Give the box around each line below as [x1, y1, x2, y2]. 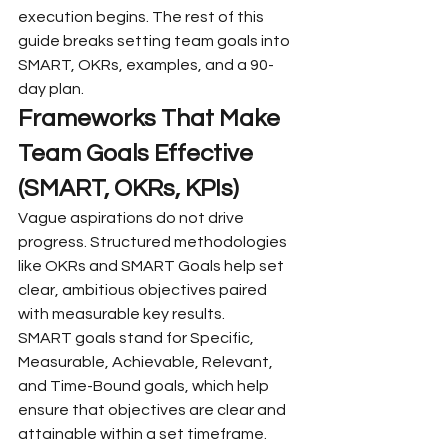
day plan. [18, 80, 84, 97]
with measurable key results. [18, 305, 225, 322]
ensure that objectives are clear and [18, 401, 289, 418]
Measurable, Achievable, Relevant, [18, 353, 276, 370]
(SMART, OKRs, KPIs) [18, 175, 239, 201]
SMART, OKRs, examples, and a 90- [18, 56, 274, 73]
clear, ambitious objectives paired [18, 281, 270, 298]
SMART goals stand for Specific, [18, 329, 257, 346]
